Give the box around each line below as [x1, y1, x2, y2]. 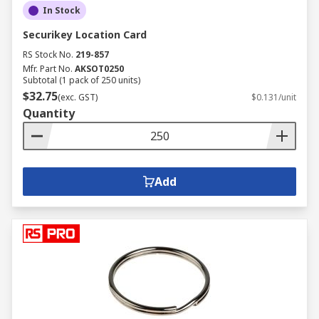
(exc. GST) [58, 91, 98, 103]
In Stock [43, 4, 80, 16]
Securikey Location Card [23, 28, 147, 41]
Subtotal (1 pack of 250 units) [23, 74, 140, 86]
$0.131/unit [251, 91, 296, 103]
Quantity [23, 105, 75, 121]
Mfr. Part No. [23, 63, 73, 75]
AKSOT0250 [75, 63, 124, 75]
